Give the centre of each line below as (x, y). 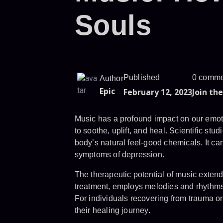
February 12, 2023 (158, 92)
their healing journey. (112, 210)
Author (111, 78)
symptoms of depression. (119, 155)
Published (142, 77)
